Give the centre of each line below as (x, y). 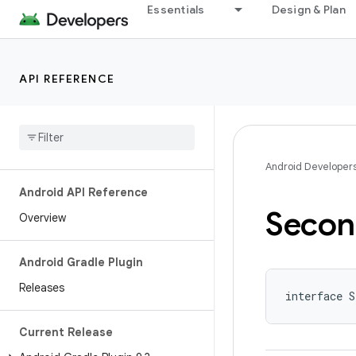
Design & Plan (308, 10)
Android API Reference (83, 192)
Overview (43, 218)
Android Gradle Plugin (81, 262)
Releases (42, 288)
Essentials (176, 10)
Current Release (66, 332)
